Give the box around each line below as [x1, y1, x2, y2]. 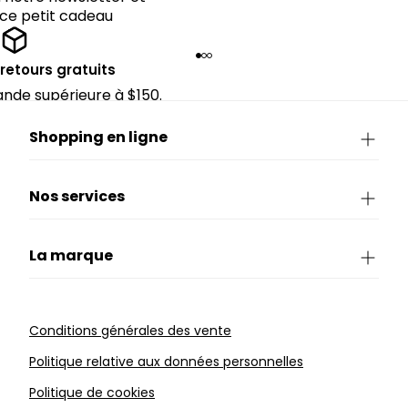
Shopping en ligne [29, 127, 168, 148]
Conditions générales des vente [29, 321, 231, 340]
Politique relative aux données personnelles [29, 352, 303, 371]
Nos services [29, 186, 125, 207]
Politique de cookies [29, 383, 155, 402]
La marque [29, 245, 113, 266]
